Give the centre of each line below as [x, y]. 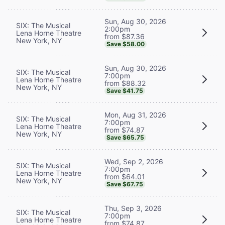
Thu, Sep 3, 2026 [133, 208]
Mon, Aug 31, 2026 [135, 115]
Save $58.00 [126, 44]
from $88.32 [125, 83]
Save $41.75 [125, 90]
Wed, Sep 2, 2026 [134, 161]
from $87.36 [125, 36]
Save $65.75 [125, 137]
